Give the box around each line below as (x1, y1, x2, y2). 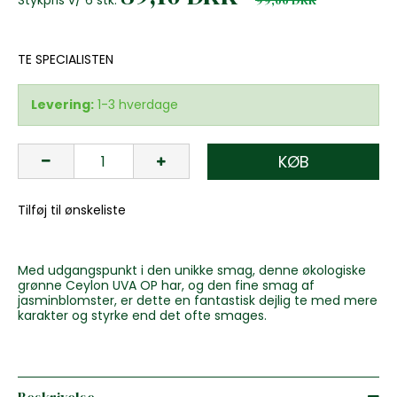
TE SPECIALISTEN (18, 50, 113, 68)
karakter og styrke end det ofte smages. (18, 306, 267, 324)
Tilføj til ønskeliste (18, 200, 126, 219)
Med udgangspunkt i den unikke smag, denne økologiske (18, 261, 366, 279)
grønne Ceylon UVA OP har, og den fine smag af (18, 276, 315, 294)
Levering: (31, 95, 94, 113)
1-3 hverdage (97, 95, 178, 113)
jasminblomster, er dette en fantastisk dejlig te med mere (18, 291, 378, 309)
